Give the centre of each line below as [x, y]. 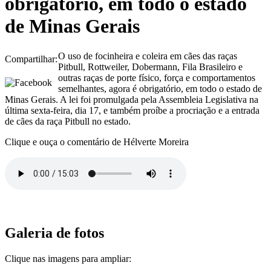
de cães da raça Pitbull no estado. [68, 121]
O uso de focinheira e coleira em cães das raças [148, 56]
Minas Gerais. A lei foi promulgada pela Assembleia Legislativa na [132, 99]
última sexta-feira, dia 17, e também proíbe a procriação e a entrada [132, 110]
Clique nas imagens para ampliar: [68, 258]
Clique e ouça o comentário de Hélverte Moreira [97, 142]
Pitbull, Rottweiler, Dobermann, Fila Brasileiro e [150, 67]
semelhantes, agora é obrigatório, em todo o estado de [160, 88]
